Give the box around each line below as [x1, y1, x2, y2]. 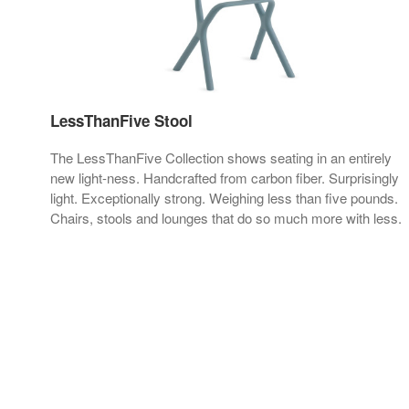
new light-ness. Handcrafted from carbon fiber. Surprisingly [50, 168, 399, 188]
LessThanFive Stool [50, 110, 193, 132]
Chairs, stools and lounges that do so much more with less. [50, 208, 402, 228]
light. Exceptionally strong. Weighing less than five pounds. [50, 188, 398, 208]
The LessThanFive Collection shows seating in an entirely [50, 148, 392, 168]
